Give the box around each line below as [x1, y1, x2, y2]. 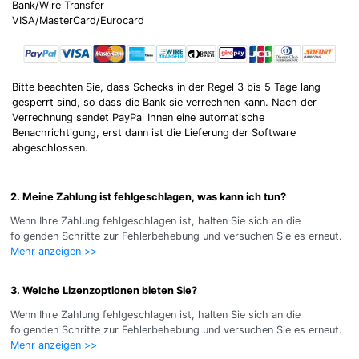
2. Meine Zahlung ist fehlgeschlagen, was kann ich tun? [10, 191, 286, 204]
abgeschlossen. [12, 141, 88, 154]
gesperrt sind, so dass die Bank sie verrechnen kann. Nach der [12, 95, 317, 108]
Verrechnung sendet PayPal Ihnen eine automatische [12, 111, 264, 123]
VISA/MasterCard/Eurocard [12, 14, 144, 27]
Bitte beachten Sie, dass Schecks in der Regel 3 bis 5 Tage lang [12, 80, 321, 93]
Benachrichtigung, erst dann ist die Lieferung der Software [12, 126, 296, 139]
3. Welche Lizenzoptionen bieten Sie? [10, 284, 197, 297]
